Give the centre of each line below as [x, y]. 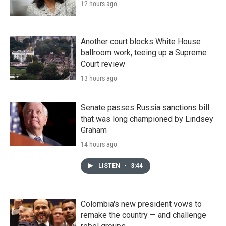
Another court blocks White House [141, 42]
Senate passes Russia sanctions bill [145, 108]
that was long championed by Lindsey [147, 119]
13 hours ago [99, 78]
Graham [94, 130]
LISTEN [110, 166]
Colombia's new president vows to [141, 204]
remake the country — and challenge [144, 215]
